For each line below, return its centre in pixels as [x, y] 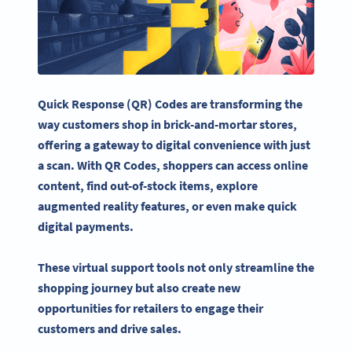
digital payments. [86, 226]
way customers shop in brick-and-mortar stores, [167, 124]
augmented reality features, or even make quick [167, 205]
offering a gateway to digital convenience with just [174, 144]
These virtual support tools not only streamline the [176, 268]
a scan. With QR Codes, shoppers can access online [173, 165]
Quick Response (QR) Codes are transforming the [170, 103]
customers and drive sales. [111, 329]
